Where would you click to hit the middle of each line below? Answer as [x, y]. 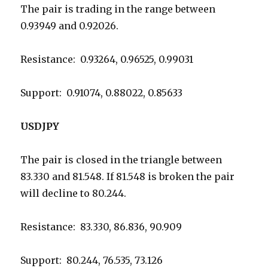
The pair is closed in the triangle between [121, 160]
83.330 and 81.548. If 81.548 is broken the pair [128, 177]
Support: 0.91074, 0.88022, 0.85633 [102, 93]
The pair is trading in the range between [118, 9]
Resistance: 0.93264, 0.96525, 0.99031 [107, 60]
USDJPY [40, 127]
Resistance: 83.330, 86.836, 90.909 [101, 227]
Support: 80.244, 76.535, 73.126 [92, 261]
